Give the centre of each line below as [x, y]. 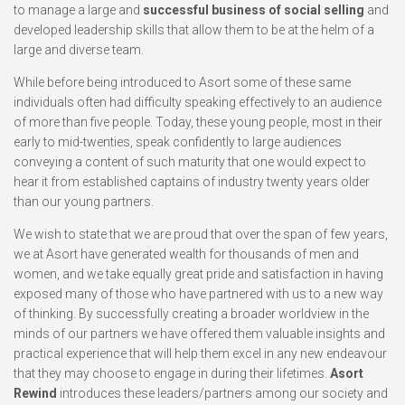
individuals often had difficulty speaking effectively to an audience [198, 102]
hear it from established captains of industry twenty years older [192, 182]
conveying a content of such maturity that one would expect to [190, 162]
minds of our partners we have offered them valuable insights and [199, 334]
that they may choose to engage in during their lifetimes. [170, 373]
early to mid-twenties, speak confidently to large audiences [178, 142]
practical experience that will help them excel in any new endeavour [200, 353]
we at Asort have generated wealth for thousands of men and [186, 254]
